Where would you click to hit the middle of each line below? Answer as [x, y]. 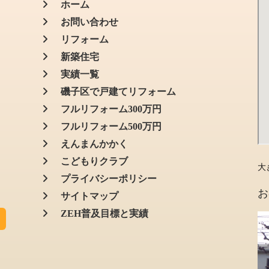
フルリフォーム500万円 [106, 126]
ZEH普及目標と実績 [100, 213]
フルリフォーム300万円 [106, 109]
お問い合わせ [85, 22]
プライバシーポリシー [104, 179]
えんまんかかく [89, 144]
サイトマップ [85, 196]
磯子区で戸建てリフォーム [113, 92]
